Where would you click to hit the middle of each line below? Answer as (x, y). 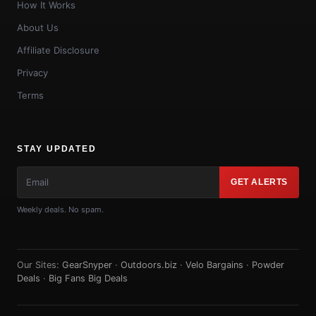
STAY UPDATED (57, 148)
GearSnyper (87, 265)
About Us (38, 27)
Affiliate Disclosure (58, 50)
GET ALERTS (259, 182)
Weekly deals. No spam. (60, 209)
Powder (268, 265)
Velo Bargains (214, 265)
